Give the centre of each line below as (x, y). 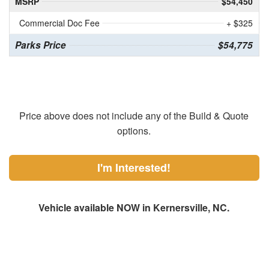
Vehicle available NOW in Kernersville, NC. (134, 208)
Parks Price (40, 45)
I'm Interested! (134, 168)
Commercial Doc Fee (59, 23)
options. (134, 131)
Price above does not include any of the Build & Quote (134, 116)
